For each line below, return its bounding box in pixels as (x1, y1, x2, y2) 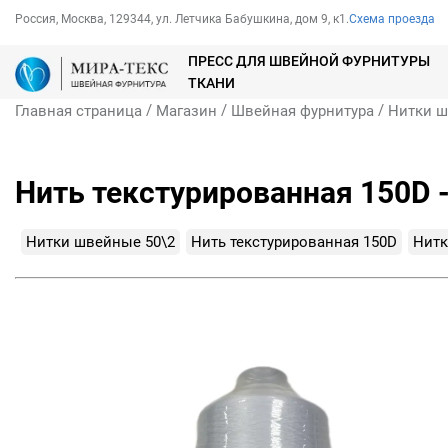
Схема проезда (349, 12, 435, 26)
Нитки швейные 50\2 (26, 233, 175, 252)
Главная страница (15, 102, 142, 121)
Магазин (156, 102, 217, 121)
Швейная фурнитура (231, 102, 374, 121)
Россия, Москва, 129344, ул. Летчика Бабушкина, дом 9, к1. (15, 12, 349, 26)
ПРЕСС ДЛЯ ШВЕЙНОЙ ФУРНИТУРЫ (188, 53, 431, 70)
